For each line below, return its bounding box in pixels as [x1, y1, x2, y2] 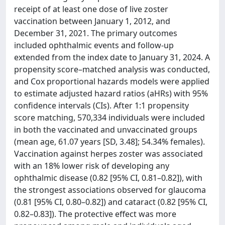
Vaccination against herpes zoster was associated [14, 148, 203, 159]
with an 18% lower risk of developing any [14, 160, 169, 171]
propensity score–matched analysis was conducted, [14, 64, 210, 75]
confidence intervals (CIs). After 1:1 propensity [14, 100, 189, 111]
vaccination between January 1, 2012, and [14, 16, 170, 27]
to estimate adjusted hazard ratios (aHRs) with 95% [14, 88, 208, 99]
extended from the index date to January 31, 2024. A [14, 52, 210, 63]
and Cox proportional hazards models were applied [14, 76, 209, 87]
